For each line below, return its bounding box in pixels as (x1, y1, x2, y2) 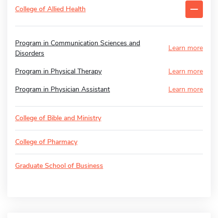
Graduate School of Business (15, 161, 103, 170)
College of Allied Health (15, 4, 86, 14)
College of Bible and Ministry (15, 113, 101, 123)
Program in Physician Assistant (15, 84, 110, 94)
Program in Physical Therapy (15, 66, 102, 76)
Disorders (15, 48, 44, 58)
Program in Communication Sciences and (15, 38, 140, 48)
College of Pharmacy (15, 137, 77, 146)
